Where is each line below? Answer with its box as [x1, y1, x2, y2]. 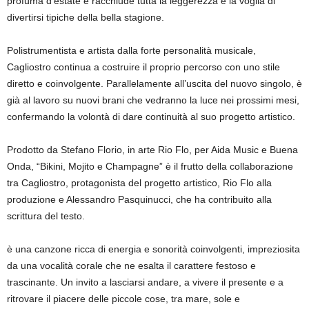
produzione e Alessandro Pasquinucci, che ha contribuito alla [7, 193, 272, 205]
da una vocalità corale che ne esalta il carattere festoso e [7, 259, 256, 271]
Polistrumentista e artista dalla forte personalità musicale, [7, 44, 256, 56]
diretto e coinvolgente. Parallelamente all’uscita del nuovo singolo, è [7, 77, 302, 89]
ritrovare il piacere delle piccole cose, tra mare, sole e [7, 292, 240, 304]
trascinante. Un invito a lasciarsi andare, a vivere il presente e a [7, 276, 283, 288]
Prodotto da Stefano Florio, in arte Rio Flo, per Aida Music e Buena [7, 143, 298, 155]
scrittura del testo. [7, 210, 85, 221]
